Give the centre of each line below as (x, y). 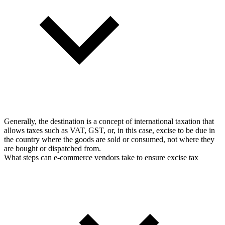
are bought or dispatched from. (52, 149)
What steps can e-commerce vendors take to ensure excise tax (101, 158)
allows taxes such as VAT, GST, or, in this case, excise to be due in (109, 131)
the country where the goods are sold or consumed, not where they (109, 140)
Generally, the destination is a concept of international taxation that (109, 122)
